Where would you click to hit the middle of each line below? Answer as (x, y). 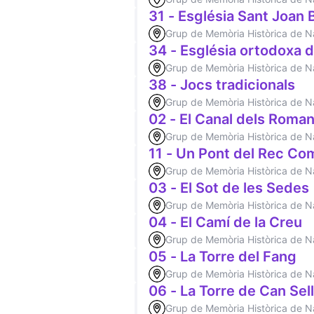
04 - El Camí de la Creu (225, 222)
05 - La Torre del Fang (223, 257)
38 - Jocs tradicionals (222, 85)
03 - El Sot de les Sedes (229, 188)
